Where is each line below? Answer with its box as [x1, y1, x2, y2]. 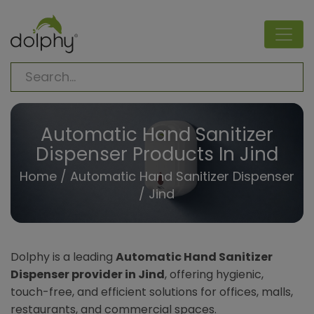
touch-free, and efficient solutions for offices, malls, [11, 284, 293, 301]
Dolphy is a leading [11, 249, 116, 266]
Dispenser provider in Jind [11, 266, 165, 283]
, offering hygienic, [165, 266, 264, 283]
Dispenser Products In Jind [35, 141, 278, 167]
